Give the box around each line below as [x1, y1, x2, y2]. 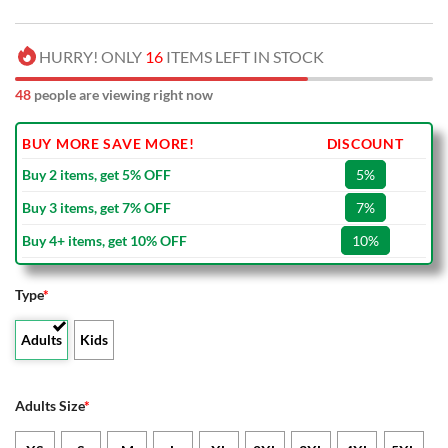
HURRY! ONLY [39, 47, 145, 67]
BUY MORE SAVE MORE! [22, 135, 195, 153]
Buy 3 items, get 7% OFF [22, 199, 171, 217]
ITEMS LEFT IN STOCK [163, 47, 324, 67]
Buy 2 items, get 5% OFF [22, 166, 171, 184]
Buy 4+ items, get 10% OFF [22, 232, 187, 250]
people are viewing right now [31, 86, 213, 104]
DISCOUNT [326, 135, 404, 153]
